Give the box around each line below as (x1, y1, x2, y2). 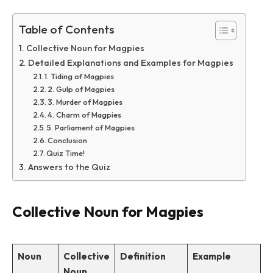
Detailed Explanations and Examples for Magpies (27, 57, 233, 69)
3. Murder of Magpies (48, 97, 123, 107)
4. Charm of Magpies (48, 110, 122, 120)
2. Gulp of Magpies (48, 84, 115, 94)
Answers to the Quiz (27, 161, 110, 173)
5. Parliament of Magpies (47, 122, 135, 133)
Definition (119, 250, 166, 262)
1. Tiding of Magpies (44, 71, 115, 82)
